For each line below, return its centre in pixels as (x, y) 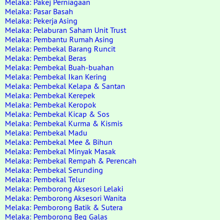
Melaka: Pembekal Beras (46, 58)
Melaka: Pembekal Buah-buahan (59, 67)
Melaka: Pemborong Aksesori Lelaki (64, 189)
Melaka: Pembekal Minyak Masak (60, 151)
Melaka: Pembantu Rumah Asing (59, 39)
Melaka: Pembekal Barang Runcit (60, 49)
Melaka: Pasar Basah (39, 11)
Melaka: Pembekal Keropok (51, 105)
